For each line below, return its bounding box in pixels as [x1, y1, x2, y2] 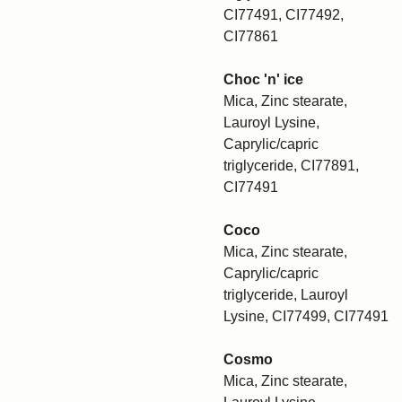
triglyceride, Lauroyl [223, 287, 348, 302]
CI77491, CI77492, [223, 7, 344, 22]
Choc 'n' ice [223, 72, 303, 87]
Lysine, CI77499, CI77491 [223, 309, 389, 324]
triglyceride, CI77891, [223, 158, 359, 173]
